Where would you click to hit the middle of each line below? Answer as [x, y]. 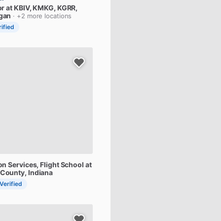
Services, [23, 165]
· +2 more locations [42, 16]
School [72, 165]
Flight [50, 165]
